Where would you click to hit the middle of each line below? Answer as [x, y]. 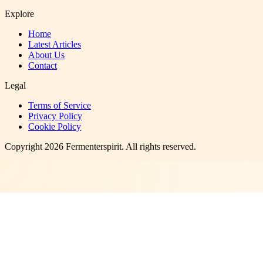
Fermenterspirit [94, 147]
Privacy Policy [55, 116]
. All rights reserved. [159, 147]
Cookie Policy [55, 127]
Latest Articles [55, 45]
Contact [43, 66]
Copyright [25, 147]
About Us [46, 55]
